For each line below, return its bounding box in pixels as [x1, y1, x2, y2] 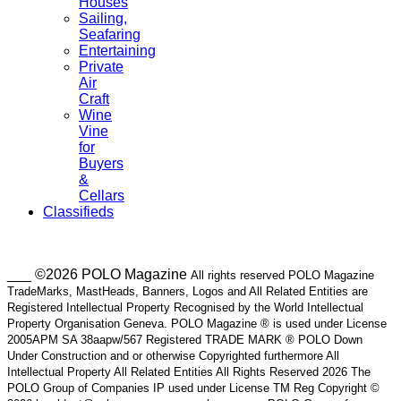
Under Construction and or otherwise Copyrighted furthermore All [7, 349, 339, 363]
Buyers [79, 156, 124, 172]
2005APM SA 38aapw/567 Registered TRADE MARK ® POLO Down [7, 333, 363, 347]
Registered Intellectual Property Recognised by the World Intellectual [7, 301, 363, 315]
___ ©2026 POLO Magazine [7, 267, 191, 283]
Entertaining [79, 43, 156, 59]
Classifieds [43, 204, 114, 220]
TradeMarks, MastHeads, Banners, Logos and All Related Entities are [7, 285, 368, 299]
